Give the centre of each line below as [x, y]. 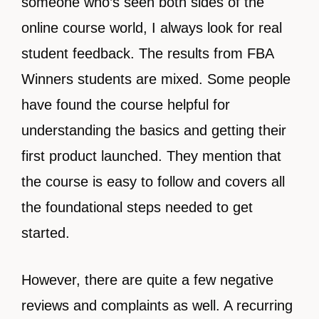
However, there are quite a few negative [147, 280]
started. [46, 233]
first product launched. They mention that [151, 156]
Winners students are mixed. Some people [156, 79]
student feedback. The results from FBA [147, 54]
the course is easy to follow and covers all [153, 182]
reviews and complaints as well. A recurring [157, 306]
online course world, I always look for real [152, 28]
